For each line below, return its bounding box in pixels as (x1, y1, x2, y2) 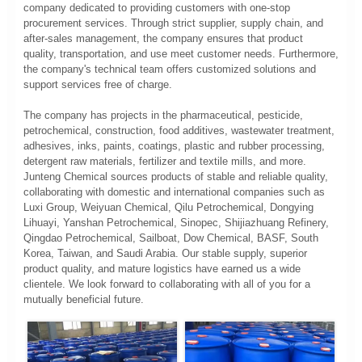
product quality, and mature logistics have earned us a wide (23, 262, 301, 275)
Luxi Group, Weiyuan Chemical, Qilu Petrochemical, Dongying (23, 200, 314, 213)
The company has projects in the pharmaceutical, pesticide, (23, 108, 303, 121)
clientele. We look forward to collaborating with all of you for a (23, 277, 310, 290)
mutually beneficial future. (23, 293, 144, 305)
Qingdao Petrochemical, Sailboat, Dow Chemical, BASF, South (23, 231, 318, 244)
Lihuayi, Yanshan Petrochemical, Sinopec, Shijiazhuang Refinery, (23, 216, 329, 229)
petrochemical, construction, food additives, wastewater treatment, (23, 124, 335, 137)
